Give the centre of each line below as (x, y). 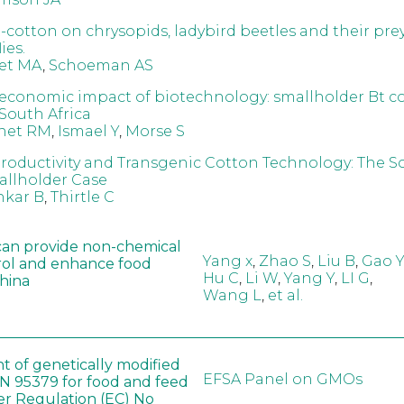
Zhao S (285, 262)
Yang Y (309, 279)
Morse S (155, 131)
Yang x (227, 262)
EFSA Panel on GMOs (282, 380)
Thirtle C (82, 197)
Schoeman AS (101, 65)
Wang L (232, 296)
